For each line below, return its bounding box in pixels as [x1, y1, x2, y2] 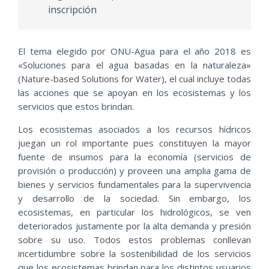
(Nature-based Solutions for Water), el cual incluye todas [18, 73, 251, 85]
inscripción [48, 3, 97, 17]
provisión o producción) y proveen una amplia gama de [18, 165, 251, 177]
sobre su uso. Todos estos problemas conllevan [18, 234, 251, 246]
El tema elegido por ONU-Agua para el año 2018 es [18, 45, 251, 58]
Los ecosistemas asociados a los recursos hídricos [18, 123, 251, 136]
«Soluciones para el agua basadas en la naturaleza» [18, 59, 251, 71]
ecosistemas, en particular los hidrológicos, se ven [18, 206, 251, 219]
